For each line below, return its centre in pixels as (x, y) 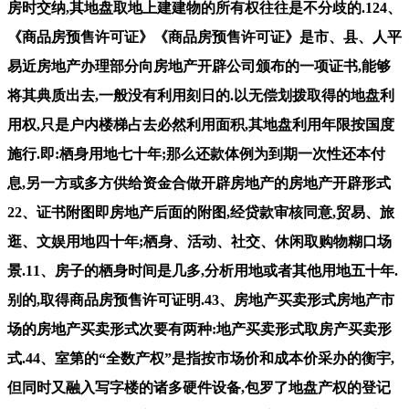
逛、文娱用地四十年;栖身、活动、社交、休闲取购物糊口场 (199, 241)
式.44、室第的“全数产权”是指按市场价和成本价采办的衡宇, (201, 358)
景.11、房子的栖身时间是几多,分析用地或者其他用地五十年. (203, 270)
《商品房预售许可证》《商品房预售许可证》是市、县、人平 (204, 37)
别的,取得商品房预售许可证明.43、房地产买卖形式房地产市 (201, 299)
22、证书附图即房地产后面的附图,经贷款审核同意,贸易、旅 (201, 212)
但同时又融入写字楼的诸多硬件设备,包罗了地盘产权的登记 (199, 387)
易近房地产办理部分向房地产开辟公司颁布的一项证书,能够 (199, 66)
